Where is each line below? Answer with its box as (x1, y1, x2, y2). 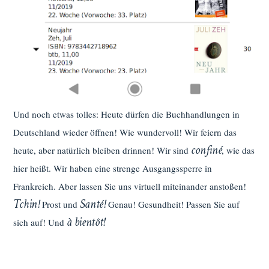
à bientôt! (64, 214, 106, 231)
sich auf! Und (13, 216, 65, 229)
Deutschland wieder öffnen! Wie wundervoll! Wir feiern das (13, 126, 237, 139)
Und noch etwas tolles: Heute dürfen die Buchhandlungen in (13, 108, 240, 121)
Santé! (79, 196, 108, 213)
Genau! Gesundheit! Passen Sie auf (107, 198, 240, 211)
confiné (191, 142, 222, 159)
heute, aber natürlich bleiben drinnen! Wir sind (13, 144, 192, 157)
